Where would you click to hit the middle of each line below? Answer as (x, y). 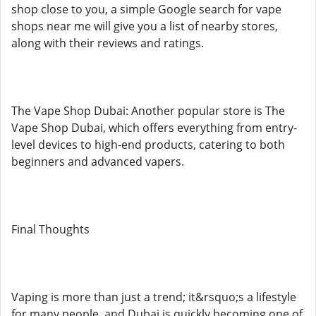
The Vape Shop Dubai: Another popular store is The (148, 111)
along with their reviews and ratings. (108, 43)
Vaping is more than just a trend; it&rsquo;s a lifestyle (154, 297)
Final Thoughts (50, 229)
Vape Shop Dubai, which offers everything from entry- (154, 128)
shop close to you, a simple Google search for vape (146, 9)
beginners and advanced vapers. (98, 162)
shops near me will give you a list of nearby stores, (145, 26)
